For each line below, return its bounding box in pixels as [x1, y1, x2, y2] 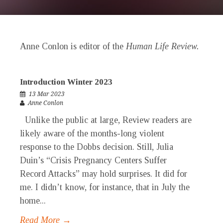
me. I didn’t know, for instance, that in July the [20, 182, 190, 193]
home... [20, 196, 46, 206]
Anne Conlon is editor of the [20, 41, 126, 52]
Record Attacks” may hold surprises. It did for [20, 169, 187, 179]
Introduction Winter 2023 [20, 77, 112, 87]
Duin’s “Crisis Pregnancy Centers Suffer [20, 155, 167, 166]
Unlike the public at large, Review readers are [20, 115, 192, 125]
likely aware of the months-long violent [20, 128, 164, 139]
